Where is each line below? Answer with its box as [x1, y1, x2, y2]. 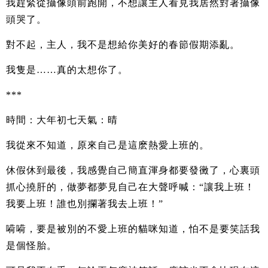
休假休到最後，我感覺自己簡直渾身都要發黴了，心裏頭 [6, 165, 260, 175]
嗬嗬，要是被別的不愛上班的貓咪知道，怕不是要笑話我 [6, 223, 260, 234]
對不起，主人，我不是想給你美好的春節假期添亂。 [6, 39, 240, 50]
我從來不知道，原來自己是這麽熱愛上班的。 [6, 139, 209, 150]
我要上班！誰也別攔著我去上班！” [6, 198, 163, 209]
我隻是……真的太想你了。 [6, 64, 128, 75]
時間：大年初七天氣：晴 [6, 114, 118, 125]
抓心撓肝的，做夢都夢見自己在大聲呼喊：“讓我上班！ [6, 181, 255, 192]
